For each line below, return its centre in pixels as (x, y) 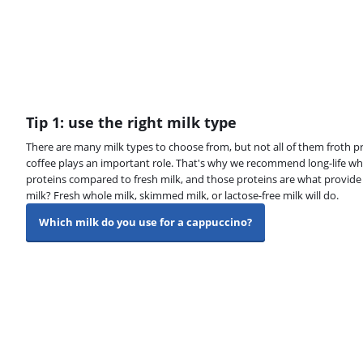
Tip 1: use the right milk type (131, 122)
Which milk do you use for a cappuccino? (145, 222)
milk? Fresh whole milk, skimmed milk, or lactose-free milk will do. (182, 195)
